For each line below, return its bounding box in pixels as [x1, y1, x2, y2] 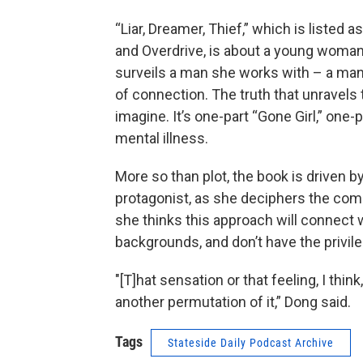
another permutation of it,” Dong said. [115, 293, 351, 311]
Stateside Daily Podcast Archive [168, 336, 334, 350]
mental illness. [115, 130, 208, 147]
